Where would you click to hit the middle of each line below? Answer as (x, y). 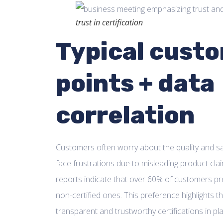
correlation (125, 115)
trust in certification (109, 22)
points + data (135, 83)
